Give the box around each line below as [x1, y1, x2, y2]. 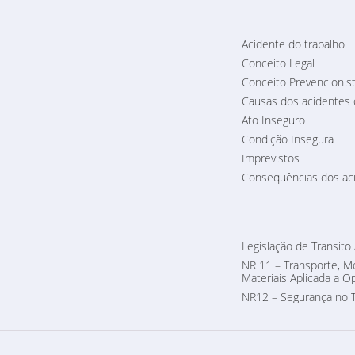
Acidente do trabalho [241, 36, 345, 52]
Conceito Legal [241, 55, 315, 71]
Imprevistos [241, 150, 300, 166]
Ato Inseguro [241, 112, 305, 128]
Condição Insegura [241, 131, 334, 147]
